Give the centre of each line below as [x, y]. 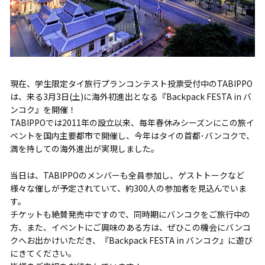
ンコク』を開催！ [43, 109]
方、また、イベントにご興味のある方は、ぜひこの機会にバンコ [130, 227]
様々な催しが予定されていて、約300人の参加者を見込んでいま [128, 188]
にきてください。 [43, 253]
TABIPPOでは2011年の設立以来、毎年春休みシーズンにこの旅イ [132, 122]
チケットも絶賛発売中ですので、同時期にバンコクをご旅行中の [130, 214]
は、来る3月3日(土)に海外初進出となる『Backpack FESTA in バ [130, 96]
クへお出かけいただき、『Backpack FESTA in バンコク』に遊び [131, 240]
